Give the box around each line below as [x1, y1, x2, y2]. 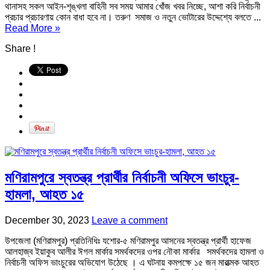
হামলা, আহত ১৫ [5, 186, 84, 203]
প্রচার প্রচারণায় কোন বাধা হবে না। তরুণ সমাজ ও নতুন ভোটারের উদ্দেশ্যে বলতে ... [5, 12, 261, 23]
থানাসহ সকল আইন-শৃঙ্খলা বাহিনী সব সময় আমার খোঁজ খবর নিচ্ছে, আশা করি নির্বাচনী [5, 1, 260, 12]
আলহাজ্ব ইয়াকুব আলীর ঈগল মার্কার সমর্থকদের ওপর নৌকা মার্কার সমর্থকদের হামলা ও [5, 246, 264, 257]
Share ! [5, 43, 36, 54]
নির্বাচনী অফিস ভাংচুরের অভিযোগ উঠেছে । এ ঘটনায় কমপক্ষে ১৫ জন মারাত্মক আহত [5, 257, 259, 268]
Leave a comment [92, 215, 168, 226]
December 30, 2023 [5, 215, 89, 226]
